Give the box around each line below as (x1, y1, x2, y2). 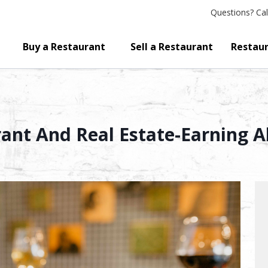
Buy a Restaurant (23, 40, 106, 53)
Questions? (211, 7, 254, 18)
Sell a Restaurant (130, 40, 213, 53)
